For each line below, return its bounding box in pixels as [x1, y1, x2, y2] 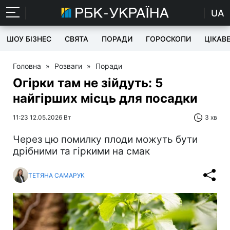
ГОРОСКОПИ [146, 34, 191, 43]
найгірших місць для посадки [13, 91, 198, 106]
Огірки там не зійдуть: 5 [13, 75, 163, 90]
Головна [13, 62, 41, 70]
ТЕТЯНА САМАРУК [28, 171, 85, 179]
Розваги [54, 62, 82, 70]
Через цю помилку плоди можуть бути [13, 133, 198, 145]
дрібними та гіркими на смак [13, 145, 150, 157]
